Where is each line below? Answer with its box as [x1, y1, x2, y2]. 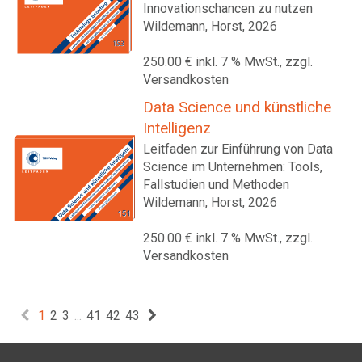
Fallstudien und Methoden [143, 177, 289, 192]
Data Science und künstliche [143, 98, 331, 116]
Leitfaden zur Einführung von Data [143, 141, 333, 157]
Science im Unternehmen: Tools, [143, 159, 322, 175]
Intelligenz [143, 119, 211, 137]
